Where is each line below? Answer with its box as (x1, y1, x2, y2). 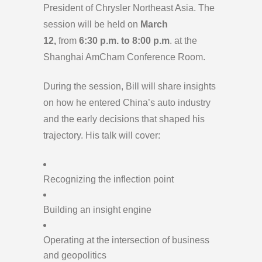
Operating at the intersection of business (43, 235, 209, 246)
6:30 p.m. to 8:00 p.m (77, 36, 170, 46)
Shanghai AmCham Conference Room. (43, 52, 205, 63)
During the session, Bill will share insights (43, 81, 216, 92)
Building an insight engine (43, 205, 151, 215)
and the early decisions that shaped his (43, 114, 205, 125)
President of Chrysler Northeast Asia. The (43, 3, 215, 13)
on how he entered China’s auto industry (43, 98, 211, 108)
